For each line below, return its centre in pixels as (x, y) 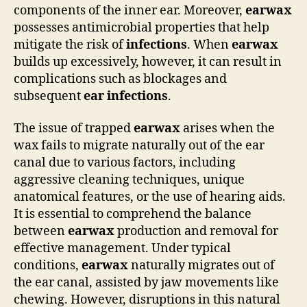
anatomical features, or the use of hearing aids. (150, 197)
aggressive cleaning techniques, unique (129, 180)
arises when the (228, 128)
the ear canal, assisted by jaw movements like (146, 283)
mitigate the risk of (70, 45)
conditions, (48, 266)
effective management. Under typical (122, 248)
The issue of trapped (74, 128)
